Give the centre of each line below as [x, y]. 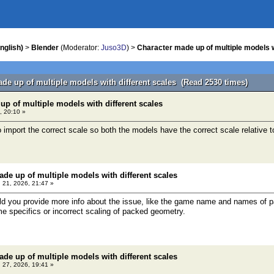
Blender [45, 48]
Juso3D [114, 48]
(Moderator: [80, 48]
